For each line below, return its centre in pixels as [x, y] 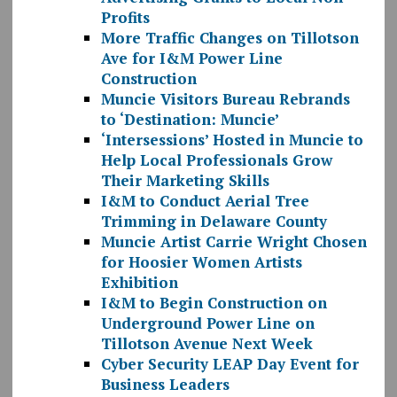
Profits [125, 18]
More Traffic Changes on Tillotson [230, 38]
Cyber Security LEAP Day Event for [230, 364]
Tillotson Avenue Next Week [206, 344]
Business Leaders [165, 385]
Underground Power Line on [207, 323]
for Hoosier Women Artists [201, 262]
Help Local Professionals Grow [216, 160]
